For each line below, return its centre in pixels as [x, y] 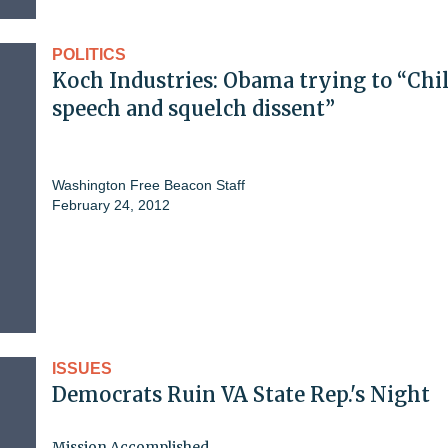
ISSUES [82, 368]
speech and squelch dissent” [193, 108]
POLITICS [89, 54]
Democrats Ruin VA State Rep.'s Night [241, 394]
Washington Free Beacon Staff [148, 184]
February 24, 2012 [111, 204]
